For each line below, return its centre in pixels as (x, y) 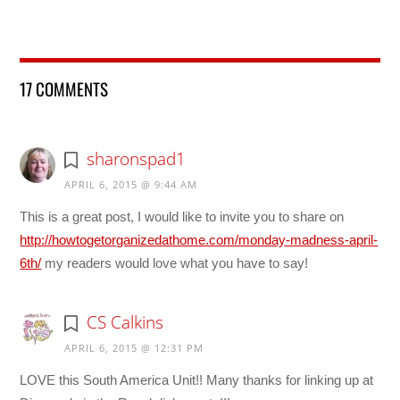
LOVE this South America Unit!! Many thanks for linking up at (197, 379)
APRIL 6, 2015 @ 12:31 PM (134, 347)
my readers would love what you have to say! (175, 262)
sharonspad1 (136, 158)
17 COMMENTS (64, 88)
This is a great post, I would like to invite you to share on (182, 216)
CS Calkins (125, 322)
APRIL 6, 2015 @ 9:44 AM (131, 184)
